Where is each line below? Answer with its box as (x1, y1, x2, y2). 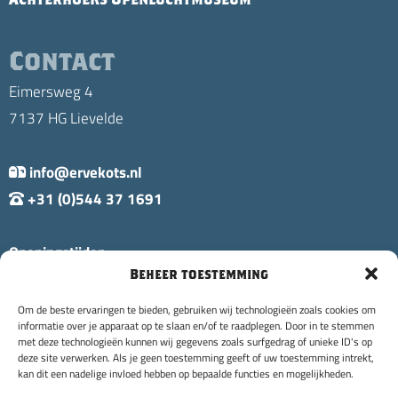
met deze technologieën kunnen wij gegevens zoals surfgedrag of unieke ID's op (18, 334, 372, 348)
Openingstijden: (9, 241, 109, 262)
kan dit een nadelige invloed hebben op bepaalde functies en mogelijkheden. (18, 366, 354, 380)
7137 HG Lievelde (9, 107, 123, 128)
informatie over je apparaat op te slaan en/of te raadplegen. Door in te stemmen (18, 318, 374, 332)
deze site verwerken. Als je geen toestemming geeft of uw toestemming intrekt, (18, 350, 374, 364)
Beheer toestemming (130, 266, 268, 282)
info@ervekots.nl (26, 161, 142, 182)
